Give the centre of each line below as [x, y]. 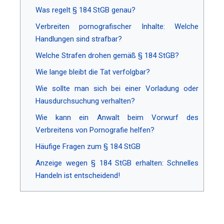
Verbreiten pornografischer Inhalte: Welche [117, 26]
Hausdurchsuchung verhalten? [85, 101]
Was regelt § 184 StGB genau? [85, 10]
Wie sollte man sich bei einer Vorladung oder [117, 88]
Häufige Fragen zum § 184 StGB [88, 146]
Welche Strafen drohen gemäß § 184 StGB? [107, 55]
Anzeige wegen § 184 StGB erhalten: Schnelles [117, 163]
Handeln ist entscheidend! [78, 175]
